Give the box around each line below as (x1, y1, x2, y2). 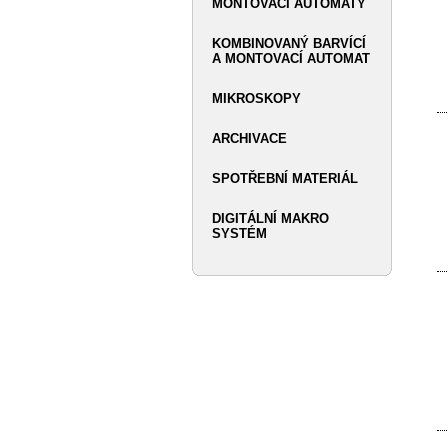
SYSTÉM (212, 226, 267, 241)
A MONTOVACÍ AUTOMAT (212, 51, 370, 66)
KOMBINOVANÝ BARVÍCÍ (212, 36, 366, 51)
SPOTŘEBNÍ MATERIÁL (212, 171, 358, 186)
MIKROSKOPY (212, 91, 301, 106)
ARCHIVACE (212, 131, 287, 146)
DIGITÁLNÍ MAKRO (212, 211, 329, 226)
